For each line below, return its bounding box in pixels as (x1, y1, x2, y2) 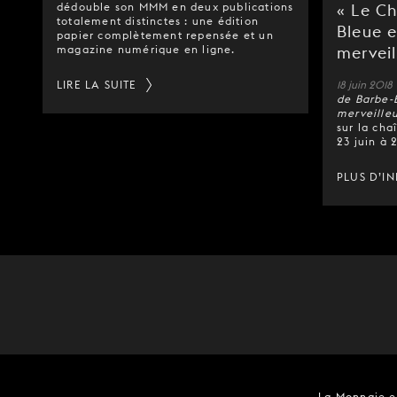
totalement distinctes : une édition (57, 14, 259, 27)
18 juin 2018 (337, 78, 395, 91)
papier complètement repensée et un (57, 28, 274, 42)
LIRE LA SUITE (57, 78, 137, 91)
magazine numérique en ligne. (57, 43, 236, 56)
